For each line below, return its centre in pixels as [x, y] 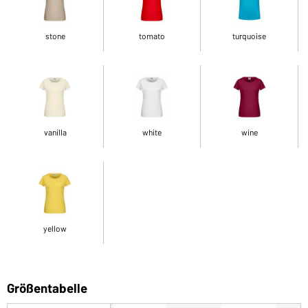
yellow [55, 228]
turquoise [250, 35]
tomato [152, 35]
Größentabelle [47, 287]
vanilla [55, 132]
